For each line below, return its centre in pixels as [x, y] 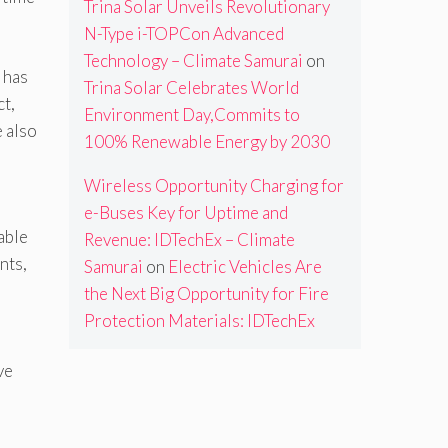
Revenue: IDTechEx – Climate [189, 240]
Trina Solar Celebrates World [191, 88]
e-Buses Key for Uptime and [185, 213]
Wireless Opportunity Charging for [213, 186]
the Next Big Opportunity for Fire [206, 294]
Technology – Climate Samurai [193, 61]
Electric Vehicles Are [244, 267]
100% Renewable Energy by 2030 [206, 142]
